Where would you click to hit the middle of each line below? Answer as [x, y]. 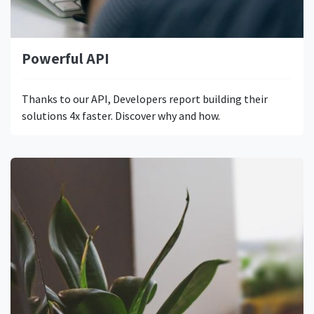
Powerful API [66, 58]
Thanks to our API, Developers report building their [145, 98]
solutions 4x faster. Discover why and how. [121, 115]
